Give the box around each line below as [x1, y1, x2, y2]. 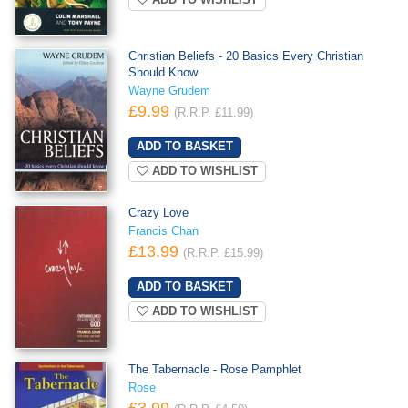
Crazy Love [127, 206, 189, 219]
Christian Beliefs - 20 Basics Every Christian [127, 49, 363, 63]
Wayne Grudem [127, 84, 210, 97]
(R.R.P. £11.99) [173, 106, 253, 119]
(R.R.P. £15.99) [182, 246, 263, 260]
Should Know [127, 66, 198, 79]
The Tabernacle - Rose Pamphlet [127, 362, 301, 376]
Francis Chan [127, 224, 199, 238]
